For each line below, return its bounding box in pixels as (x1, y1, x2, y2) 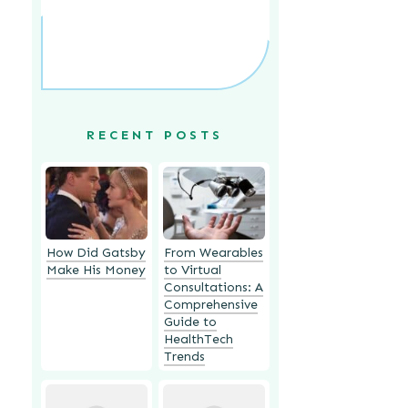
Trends (163, 348, 205, 364)
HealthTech (163, 331, 233, 347)
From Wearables (163, 244, 263, 260)
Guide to (163, 313, 217, 330)
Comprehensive (163, 296, 258, 312)
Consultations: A (163, 279, 263, 295)
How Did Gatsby (46, 244, 146, 260)
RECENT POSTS (87, 127, 224, 143)
